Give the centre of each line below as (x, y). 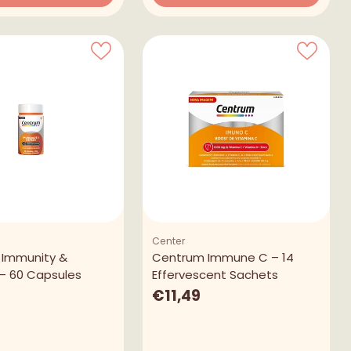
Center (169, 241)
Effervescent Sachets (215, 274)
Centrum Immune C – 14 (223, 257)
